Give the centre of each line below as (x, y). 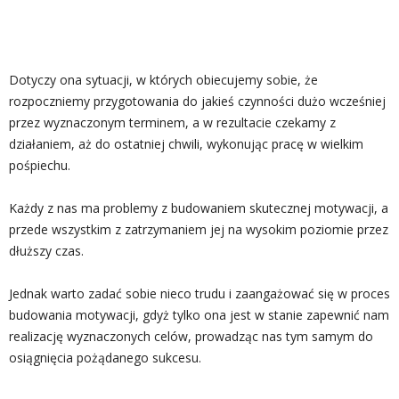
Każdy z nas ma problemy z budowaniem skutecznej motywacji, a (199, 208)
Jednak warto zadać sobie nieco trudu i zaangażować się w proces (199, 293)
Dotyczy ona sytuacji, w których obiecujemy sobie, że (163, 79)
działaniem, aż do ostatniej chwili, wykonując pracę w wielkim (186, 143)
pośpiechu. (40, 165)
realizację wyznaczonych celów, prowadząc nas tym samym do (191, 336)
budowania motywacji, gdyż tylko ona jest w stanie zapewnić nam (199, 314)
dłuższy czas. (46, 250)
